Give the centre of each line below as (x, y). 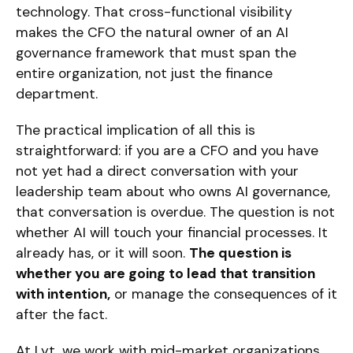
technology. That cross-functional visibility (154, 11)
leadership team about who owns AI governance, (173, 191)
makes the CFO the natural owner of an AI (152, 32)
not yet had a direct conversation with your (157, 171)
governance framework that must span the (156, 52)
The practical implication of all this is (135, 130)
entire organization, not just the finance (144, 73)
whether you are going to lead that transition (165, 273)
